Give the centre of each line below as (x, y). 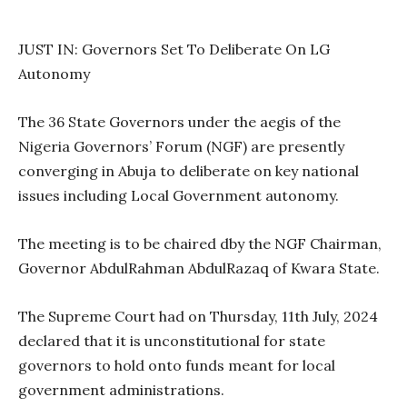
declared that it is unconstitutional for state (172, 340)
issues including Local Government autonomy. (179, 195)
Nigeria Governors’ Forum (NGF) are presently (181, 146)
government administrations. (121, 389)
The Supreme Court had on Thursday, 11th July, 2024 (198, 316)
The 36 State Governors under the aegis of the (179, 121)
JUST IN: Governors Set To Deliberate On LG (174, 49)
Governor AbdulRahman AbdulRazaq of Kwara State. (199, 268)
